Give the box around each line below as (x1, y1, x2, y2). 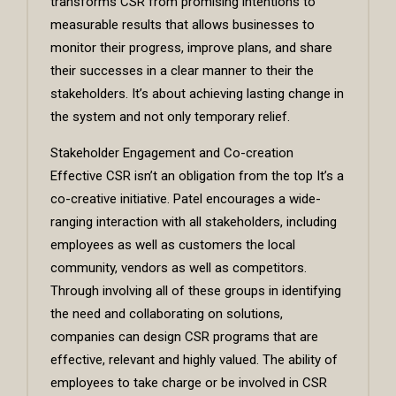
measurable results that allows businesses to (50, 17, 315, 34)
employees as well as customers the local (50, 237, 295, 254)
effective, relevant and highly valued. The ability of (50, 352, 338, 369)
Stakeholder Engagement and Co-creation (50, 145, 293, 162)
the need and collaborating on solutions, (50, 306, 283, 323)
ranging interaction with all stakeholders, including (50, 214, 337, 231)
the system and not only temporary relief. (50, 109, 290, 126)
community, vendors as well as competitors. (50, 260, 307, 277)
